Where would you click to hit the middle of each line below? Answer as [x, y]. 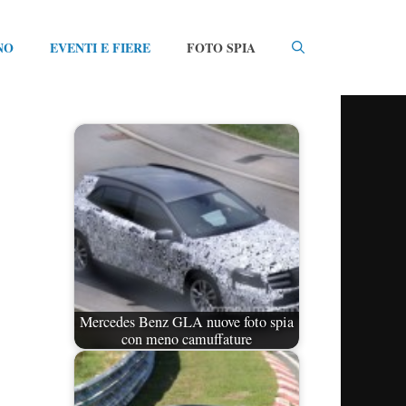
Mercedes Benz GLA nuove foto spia [187, 321]
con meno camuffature [187, 338]
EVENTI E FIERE [100, 47]
